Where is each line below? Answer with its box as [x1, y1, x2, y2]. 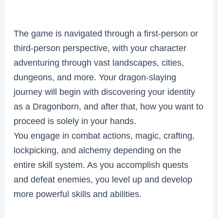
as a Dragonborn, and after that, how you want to [14, 101, 204, 111]
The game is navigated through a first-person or [14, 28, 199, 38]
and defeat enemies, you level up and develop [14, 174, 193, 184]
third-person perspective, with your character [14, 42, 187, 53]
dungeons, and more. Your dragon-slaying [14, 72, 177, 82]
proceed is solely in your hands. [14, 115, 137, 126]
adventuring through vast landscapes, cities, [14, 57, 184, 68]
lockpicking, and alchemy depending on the [14, 145, 182, 155]
